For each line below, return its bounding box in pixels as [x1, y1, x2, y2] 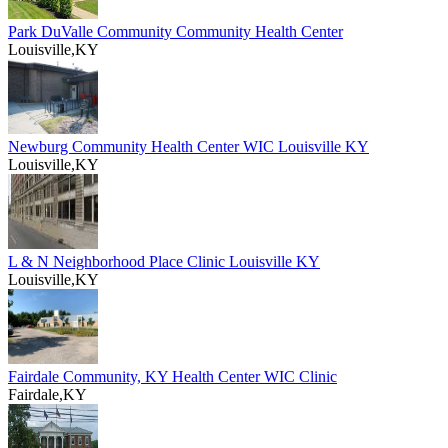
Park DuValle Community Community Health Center [8, 23, 343, 41]
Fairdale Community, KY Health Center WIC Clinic [8, 368, 337, 386]
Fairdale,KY [8, 386, 87, 404]
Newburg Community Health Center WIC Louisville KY [8, 138, 369, 156]
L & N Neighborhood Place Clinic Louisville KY [8, 253, 320, 271]
